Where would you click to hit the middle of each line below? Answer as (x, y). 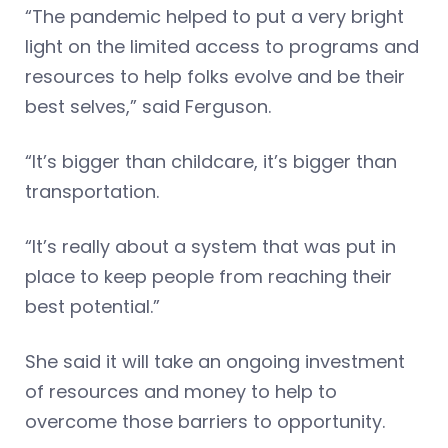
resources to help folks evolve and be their (215, 76)
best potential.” (92, 306)
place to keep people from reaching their (208, 276)
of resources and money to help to (181, 391)
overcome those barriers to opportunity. (207, 421)
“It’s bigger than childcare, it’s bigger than (211, 161)
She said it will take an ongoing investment (215, 361)
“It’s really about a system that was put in (210, 246)
